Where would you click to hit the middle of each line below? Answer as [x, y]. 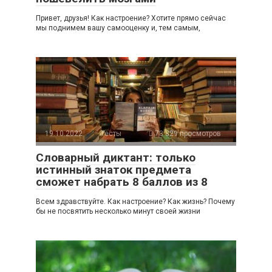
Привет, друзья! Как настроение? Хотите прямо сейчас [131, 19]
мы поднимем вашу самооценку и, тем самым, [118, 28]
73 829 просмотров [187, 134]
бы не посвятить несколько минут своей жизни [118, 212]
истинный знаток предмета [114, 170]
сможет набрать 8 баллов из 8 [122, 182]
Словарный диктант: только [116, 158]
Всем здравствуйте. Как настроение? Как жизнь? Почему [135, 202]
